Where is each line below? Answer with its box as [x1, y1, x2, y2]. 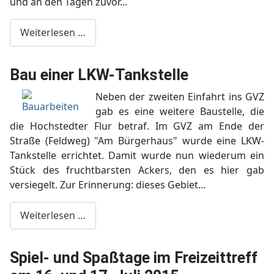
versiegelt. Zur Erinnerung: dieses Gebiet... [10, 177, 206, 191]
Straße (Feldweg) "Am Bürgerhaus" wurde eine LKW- [10, 133, 264, 147]
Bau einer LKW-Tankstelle [10, 65, 188, 84]
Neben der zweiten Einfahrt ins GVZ [95, 89, 264, 103]
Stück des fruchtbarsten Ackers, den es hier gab [10, 163, 264, 177]
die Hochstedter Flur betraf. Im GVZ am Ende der [10, 119, 264, 133]
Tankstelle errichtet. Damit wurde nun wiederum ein [10, 148, 264, 162]
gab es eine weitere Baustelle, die [95, 104, 264, 118]
